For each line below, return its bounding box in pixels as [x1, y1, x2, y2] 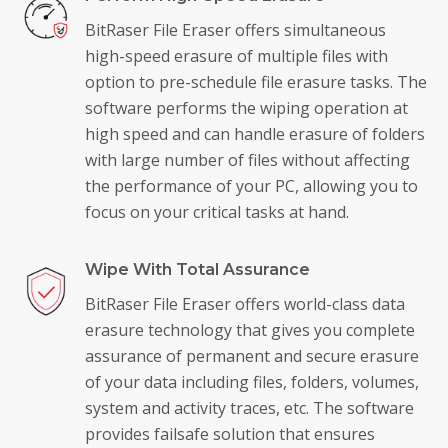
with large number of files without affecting [84, 148, 410, 171]
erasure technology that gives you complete [84, 318, 415, 341]
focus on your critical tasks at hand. [84, 200, 349, 223]
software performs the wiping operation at [84, 96, 408, 119]
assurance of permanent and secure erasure [84, 344, 419, 367]
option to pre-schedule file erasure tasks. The [84, 70, 427, 93]
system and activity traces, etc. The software [84, 396, 414, 419]
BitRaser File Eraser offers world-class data [84, 292, 405, 315]
